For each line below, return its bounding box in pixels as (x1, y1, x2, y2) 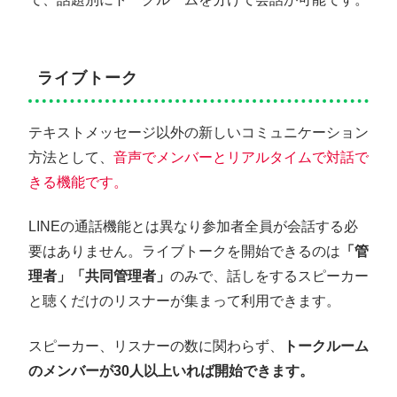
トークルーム (284, 338, 369, 354)
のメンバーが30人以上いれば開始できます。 (28, 362, 314, 378)
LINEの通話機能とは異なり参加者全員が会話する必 (28, 219, 358, 235)
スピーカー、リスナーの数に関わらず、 (28, 338, 284, 354)
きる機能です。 (28, 174, 128, 190)
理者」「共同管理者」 (28, 269, 170, 284)
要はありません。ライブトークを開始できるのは (28, 244, 340, 260)
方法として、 (28, 149, 113, 165)
